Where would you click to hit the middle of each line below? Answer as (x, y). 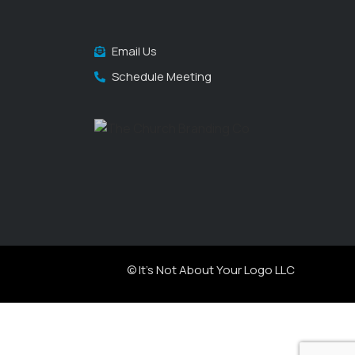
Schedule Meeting (162, 76)
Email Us (135, 51)
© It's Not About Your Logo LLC (210, 270)
